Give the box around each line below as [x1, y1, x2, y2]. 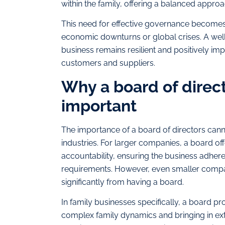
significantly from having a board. [61, 177, 184, 187]
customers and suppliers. [61, 58, 155, 68]
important [61, 96, 137, 115]
